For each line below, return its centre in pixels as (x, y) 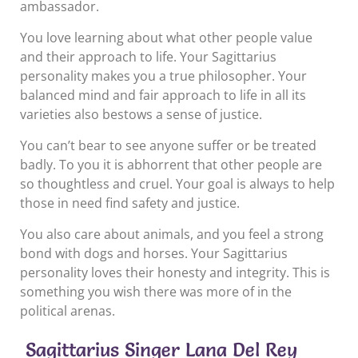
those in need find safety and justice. (130, 203)
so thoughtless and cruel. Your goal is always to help (177, 183)
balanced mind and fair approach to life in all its (163, 95)
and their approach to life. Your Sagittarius (148, 56)
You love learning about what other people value (166, 37)
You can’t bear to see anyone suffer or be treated (168, 145)
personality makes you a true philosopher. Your (163, 76)
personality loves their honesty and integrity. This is (175, 272)
